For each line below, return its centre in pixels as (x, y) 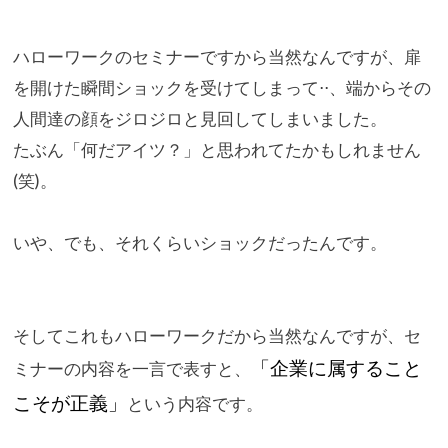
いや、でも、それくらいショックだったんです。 (199, 242)
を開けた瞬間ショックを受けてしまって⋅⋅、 (179, 87)
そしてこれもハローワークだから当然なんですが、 (208, 335)
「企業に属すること (336, 367)
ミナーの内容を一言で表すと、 (131, 368)
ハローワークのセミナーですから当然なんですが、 (208, 56)
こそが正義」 (69, 402)
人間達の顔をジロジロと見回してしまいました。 (199, 118)
